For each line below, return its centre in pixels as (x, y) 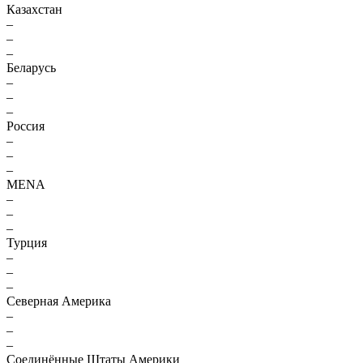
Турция (27, 243)
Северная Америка (59, 301)
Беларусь (31, 68)
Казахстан (34, 9)
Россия (26, 126)
